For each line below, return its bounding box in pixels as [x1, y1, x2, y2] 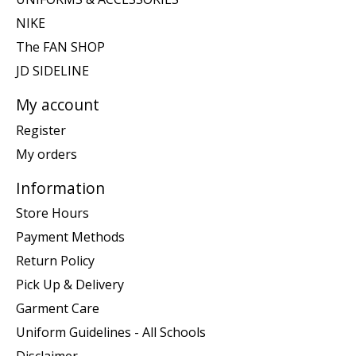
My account [16, 94, 99, 116]
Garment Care [16, 300, 99, 318]
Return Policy [16, 252, 95, 270]
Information [16, 176, 105, 199]
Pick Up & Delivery [16, 276, 124, 294]
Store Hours [16, 204, 89, 222]
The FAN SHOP [16, 38, 105, 56]
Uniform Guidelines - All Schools [16, 323, 206, 342]
